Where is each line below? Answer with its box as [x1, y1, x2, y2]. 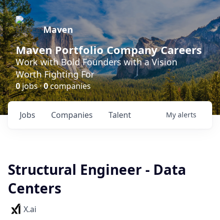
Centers [8, 179, 61, 197]
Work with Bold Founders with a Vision [16, 56, 177, 68]
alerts [178, 110, 196, 119]
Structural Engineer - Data [8, 160, 186, 179]
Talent [109, 110, 131, 120]
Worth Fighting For [16, 68, 94, 80]
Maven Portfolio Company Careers [16, 42, 202, 57]
